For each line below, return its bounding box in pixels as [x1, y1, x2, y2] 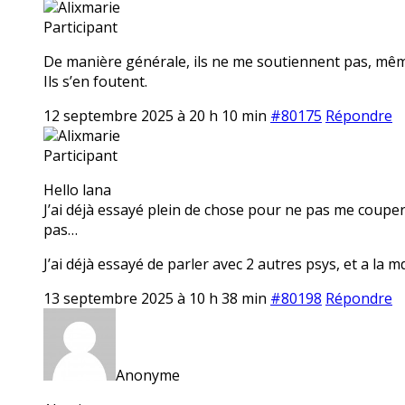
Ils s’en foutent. [43, 71, 147, 91]
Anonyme [116, 364, 180, 385]
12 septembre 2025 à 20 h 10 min [43, 105, 267, 126]
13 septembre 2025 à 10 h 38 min [43, 287, 267, 308]
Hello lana [43, 179, 111, 200]
